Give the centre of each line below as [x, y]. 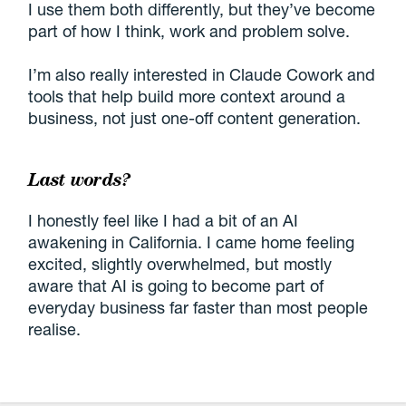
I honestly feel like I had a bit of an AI [164, 221]
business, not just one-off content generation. [195, 118]
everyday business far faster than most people [198, 308]
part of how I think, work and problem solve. [189, 31]
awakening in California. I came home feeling [192, 242]
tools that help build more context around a [187, 97]
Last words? [79, 180]
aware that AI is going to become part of [176, 286]
